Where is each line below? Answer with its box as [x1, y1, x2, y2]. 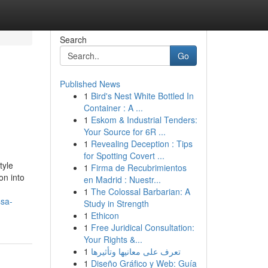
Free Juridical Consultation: [90, 221, 194, 233]
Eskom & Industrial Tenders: [90, 114, 197, 126]
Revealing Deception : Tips [90, 138, 193, 150]
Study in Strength [83, 197, 149, 209]
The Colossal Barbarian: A [90, 185, 190, 197]
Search [59, 33, 87, 45]
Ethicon [90, 209, 119, 221]
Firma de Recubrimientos [90, 162, 187, 173]
